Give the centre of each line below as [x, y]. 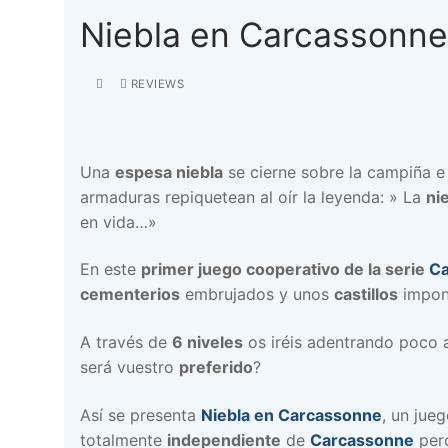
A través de [126, 341]
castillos [366, 294]
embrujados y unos [257, 294]
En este [110, 269]
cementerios [130, 294]
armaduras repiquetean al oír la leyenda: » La [253, 196]
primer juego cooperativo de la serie [285, 269]
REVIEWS [155, 83]
